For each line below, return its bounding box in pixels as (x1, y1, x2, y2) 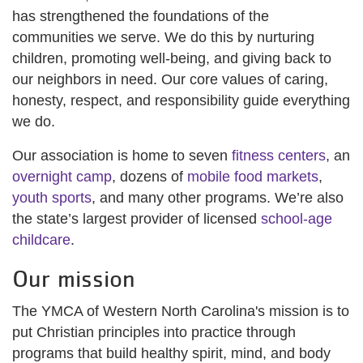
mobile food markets (187, 169, 318, 185)
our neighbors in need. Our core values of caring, (12, 71, 328, 88)
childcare (12, 232, 70, 248)
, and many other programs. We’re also (92, 190, 344, 206)
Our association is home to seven (12, 147, 232, 164)
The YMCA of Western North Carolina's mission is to (12, 303, 349, 319)
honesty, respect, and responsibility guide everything (12, 92, 350, 109)
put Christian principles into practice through (12, 324, 296, 340)
